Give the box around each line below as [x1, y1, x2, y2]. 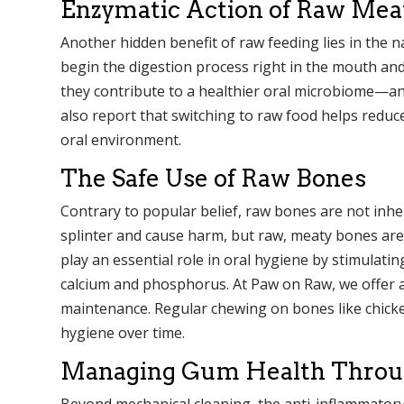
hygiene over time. [60, 322, 185, 343]
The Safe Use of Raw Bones [60, 163, 366, 192]
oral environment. [60, 129, 181, 150]
